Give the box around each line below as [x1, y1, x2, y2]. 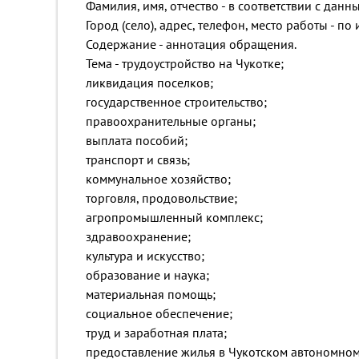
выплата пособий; [86, 132, 188, 148]
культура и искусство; [86, 248, 204, 264]
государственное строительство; [86, 94, 267, 110]
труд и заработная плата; [86, 325, 227, 341]
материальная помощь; [86, 286, 216, 302]
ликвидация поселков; [86, 75, 213, 91]
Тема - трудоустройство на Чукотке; [86, 55, 284, 71]
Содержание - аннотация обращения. [86, 36, 296, 52]
